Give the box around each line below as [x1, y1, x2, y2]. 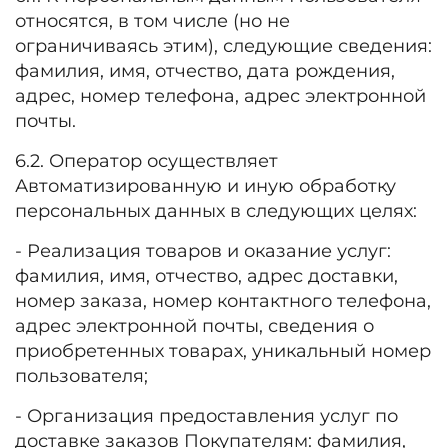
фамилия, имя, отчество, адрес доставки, [15, 265, 398, 287]
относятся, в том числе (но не [15, 10, 290, 32]
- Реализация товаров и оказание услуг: [15, 240, 391, 262]
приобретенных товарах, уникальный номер [15, 340, 431, 362]
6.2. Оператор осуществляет [15, 150, 278, 172]
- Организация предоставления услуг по [15, 405, 398, 427]
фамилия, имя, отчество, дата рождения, [15, 60, 395, 82]
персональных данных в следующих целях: [15, 200, 422, 222]
